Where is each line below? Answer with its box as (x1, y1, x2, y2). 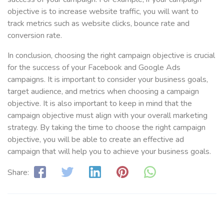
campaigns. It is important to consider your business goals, (7, 73, 208, 85)
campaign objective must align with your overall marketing (7, 109, 207, 121)
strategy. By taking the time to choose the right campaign (7, 121, 205, 133)
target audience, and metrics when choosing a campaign (7, 85, 199, 97)
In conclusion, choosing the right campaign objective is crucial (7, 49, 215, 61)
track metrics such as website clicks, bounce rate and (7, 17, 189, 29)
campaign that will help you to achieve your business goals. (7, 145, 211, 157)
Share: (7, 166, 29, 178)
